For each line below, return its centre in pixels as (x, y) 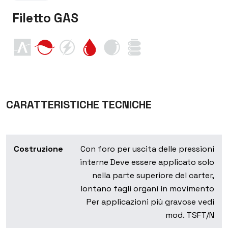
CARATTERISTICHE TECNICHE (79, 105)
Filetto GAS (45, 18)
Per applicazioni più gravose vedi (150, 202)
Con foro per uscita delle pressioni (147, 149)
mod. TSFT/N (190, 215)
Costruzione (38, 149)
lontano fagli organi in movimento (147, 189)
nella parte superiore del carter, (153, 176)
